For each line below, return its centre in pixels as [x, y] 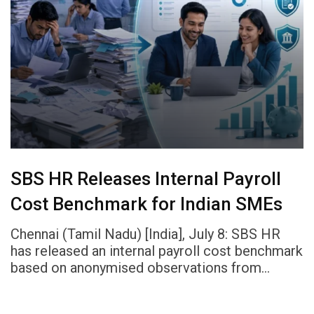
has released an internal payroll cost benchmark [157, 251]
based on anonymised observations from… [140, 268]
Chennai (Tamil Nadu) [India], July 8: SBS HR [145, 234]
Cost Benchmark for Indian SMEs [146, 204]
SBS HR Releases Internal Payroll [146, 179]
